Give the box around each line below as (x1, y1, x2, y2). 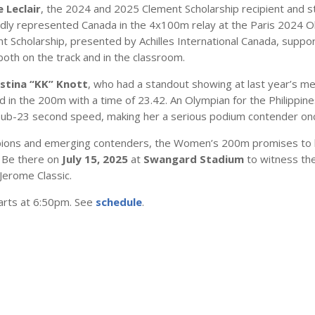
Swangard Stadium (143, 151, 244, 166)
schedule (95, 194, 142, 209)
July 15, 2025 (61, 151, 128, 166)
